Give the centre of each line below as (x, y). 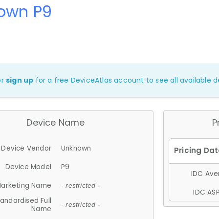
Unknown (76, 148)
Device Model (28, 167)
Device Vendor (26, 148)
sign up (20, 80)
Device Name (56, 122)
